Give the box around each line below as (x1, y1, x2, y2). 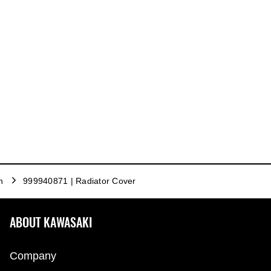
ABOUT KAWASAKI (10, 214, 92, 230)
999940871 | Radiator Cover (23, 176, 136, 186)
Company (10, 249, 56, 262)
